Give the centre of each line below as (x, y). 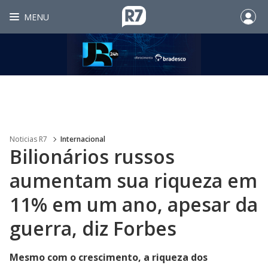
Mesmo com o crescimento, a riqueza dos (109, 257)
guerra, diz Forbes (93, 228)
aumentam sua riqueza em (133, 180)
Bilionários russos (92, 156)
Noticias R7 (28, 139)
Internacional (83, 139)
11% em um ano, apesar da (134, 204)
